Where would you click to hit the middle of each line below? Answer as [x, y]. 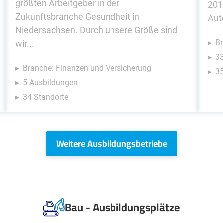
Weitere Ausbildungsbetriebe [111, 144]
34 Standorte [45, 97]
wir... [25, 44]
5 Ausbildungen [50, 82]
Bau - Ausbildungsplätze [122, 207]
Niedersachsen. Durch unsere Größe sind [96, 30]
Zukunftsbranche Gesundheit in [77, 17]
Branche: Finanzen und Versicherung [87, 68]
